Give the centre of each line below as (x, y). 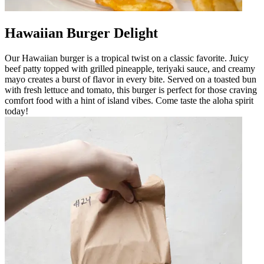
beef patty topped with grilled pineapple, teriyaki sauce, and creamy (130, 68)
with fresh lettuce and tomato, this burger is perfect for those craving (131, 90)
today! (16, 111)
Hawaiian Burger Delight (81, 33)
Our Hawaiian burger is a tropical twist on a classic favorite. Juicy (127, 58)
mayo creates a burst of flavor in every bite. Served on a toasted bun (131, 79)
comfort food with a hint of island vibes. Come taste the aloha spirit (129, 100)
